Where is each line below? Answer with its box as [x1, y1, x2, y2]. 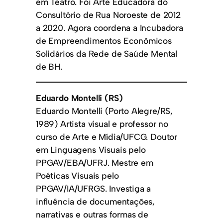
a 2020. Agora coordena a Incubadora [36, 22, 183, 33]
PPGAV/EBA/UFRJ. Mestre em [36, 157, 153, 168]
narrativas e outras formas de [36, 209, 148, 220]
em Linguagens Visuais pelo [36, 144, 146, 155]
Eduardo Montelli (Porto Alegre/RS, [36, 105, 173, 116]
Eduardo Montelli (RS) [36, 92, 123, 103]
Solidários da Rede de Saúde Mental [36, 48, 178, 59]
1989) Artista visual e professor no [36, 118, 168, 129]
